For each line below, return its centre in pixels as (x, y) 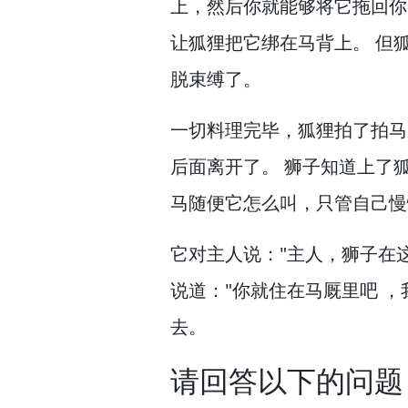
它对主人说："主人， (256, 254)
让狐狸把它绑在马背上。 (270, 42)
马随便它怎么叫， (243, 203)
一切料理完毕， (234, 130)
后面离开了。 (225, 166)
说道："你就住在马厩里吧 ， (286, 290)
